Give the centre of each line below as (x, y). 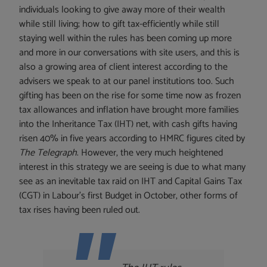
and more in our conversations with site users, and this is (130, 53)
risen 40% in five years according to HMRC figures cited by (132, 139)
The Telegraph (48, 153)
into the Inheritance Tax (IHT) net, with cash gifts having (128, 125)
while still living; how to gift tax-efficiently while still (119, 24)
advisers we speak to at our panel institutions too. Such (127, 82)
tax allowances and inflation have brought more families (129, 110)
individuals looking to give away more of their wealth (122, 10)
